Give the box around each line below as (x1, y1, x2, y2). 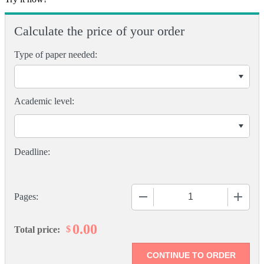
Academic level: (14, 95, 74, 106)
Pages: (14, 192, 38, 202)
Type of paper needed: (14, 49, 97, 60)
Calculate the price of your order (14, 23, 184, 38)
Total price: (14, 224, 60, 235)
